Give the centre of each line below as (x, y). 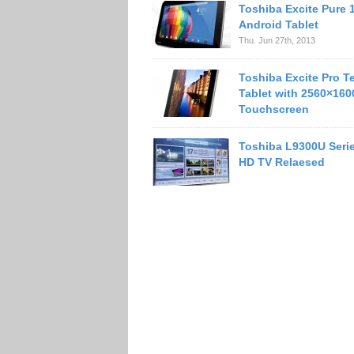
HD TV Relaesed (282, 162)
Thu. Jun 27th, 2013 (277, 40)
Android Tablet (279, 24)
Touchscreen (274, 109)
